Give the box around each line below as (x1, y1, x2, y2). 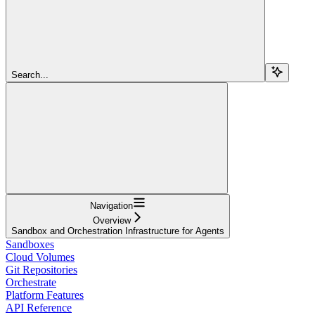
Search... (11, 69, 49, 80)
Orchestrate (6, 276, 56, 288)
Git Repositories (6, 263, 77, 276)
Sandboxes (6, 238, 54, 250)
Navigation (90, 200, 133, 211)
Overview (92, 214, 131, 226)
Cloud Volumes (6, 250, 75, 263)
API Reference (6, 301, 72, 314)
